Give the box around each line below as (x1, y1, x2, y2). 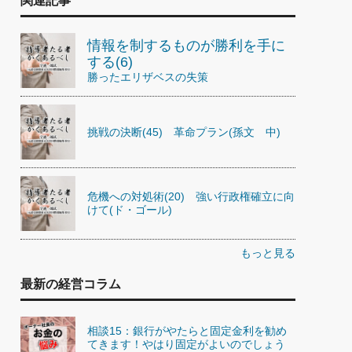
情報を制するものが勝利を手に (87, 37, 285, 53)
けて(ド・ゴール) (87, 203, 172, 216)
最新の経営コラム (20, 277, 121, 291)
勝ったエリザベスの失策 (87, 70, 208, 83)
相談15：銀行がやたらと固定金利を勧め (87, 324, 287, 337)
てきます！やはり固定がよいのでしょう (87, 337, 285, 350)
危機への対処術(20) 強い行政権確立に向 (87, 190, 295, 203)
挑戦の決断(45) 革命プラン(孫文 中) (87, 125, 280, 138)
